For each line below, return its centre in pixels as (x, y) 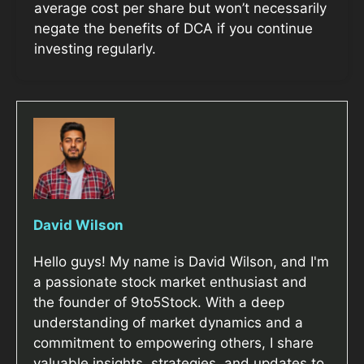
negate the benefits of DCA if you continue (173, 28)
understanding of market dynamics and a (168, 323)
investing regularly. (95, 48)
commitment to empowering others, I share (173, 343)
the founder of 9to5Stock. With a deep (159, 303)
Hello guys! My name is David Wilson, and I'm (181, 262)
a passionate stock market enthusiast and (170, 282)
